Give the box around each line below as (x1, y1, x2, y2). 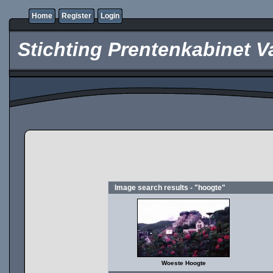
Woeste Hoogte (161, 260, 206, 266)
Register (62, 12, 91, 20)
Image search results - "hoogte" (115, 183, 225, 192)
